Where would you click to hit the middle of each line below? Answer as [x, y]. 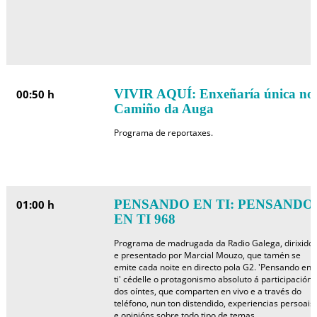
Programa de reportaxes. [163, 133]
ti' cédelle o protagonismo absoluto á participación [213, 279]
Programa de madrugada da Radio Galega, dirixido [213, 243]
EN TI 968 [144, 219]
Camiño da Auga [163, 109]
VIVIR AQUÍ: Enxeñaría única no [214, 94]
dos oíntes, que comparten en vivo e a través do [207, 291]
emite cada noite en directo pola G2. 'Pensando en [212, 267]
